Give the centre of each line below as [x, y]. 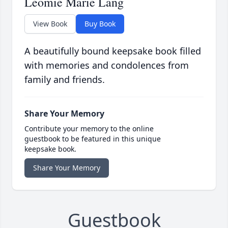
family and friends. [65, 80]
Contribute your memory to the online [89, 129]
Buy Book [100, 24]
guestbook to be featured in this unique [93, 139]
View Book [50, 24]
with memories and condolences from [107, 65]
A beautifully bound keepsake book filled [113, 51]
